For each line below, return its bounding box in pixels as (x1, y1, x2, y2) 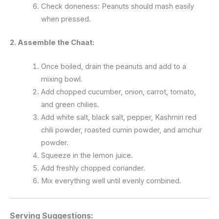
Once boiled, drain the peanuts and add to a (41, 62, 186, 71)
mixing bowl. (41, 75, 83, 84)
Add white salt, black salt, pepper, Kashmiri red (41, 113, 197, 122)
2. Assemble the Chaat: (10, 38, 94, 47)
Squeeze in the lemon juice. (41, 151, 133, 160)
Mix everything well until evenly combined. (41, 176, 181, 186)
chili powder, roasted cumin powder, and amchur (41, 126, 202, 135)
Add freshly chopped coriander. (41, 164, 145, 173)
